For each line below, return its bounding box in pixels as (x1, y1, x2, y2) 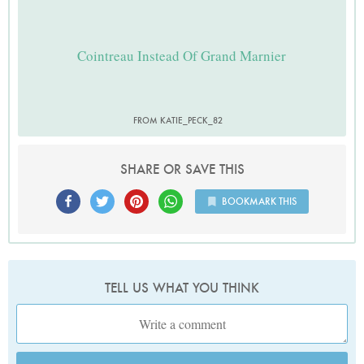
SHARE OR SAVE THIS (119, 161, 245, 179)
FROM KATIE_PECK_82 (133, 115, 223, 127)
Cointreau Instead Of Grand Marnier (77, 45, 287, 65)
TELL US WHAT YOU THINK (105, 279, 259, 297)
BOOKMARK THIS (221, 195, 297, 208)
